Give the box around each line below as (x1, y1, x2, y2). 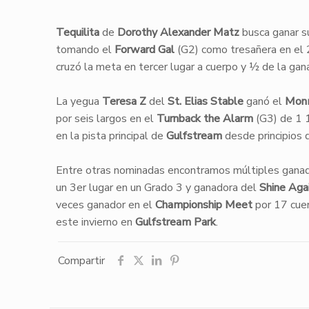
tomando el (55, 42, 114, 57)
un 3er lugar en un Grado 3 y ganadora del (55, 180, 259, 195)
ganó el (243, 94, 285, 109)
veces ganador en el (55, 197, 155, 212)
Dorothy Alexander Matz (117, 25, 239, 40)
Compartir (58, 253, 105, 268)
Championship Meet (154, 197, 252, 212)
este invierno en (55, 215, 135, 230)
